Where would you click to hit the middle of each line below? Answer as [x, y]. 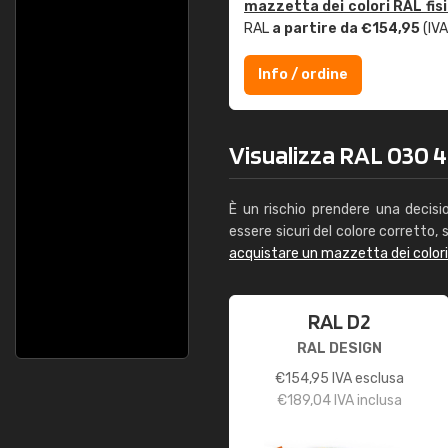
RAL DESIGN [339, 348]
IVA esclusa [366, 378]
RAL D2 [339, 321]
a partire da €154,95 [346, 28]
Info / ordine [303, 74]
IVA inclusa [366, 400]
